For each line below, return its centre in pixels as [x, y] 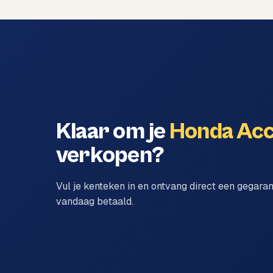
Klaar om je [113, 131]
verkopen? [110, 155]
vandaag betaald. [95, 201]
